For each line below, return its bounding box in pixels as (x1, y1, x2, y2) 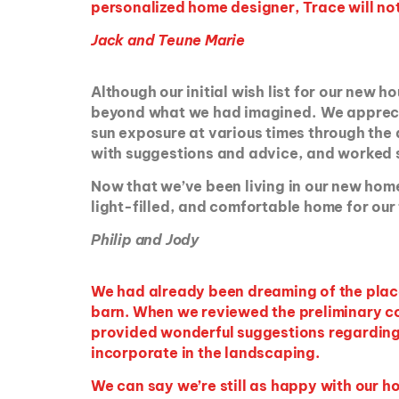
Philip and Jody (91, 231, 199, 249)
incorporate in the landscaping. (91, 343, 327, 362)
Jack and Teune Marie (91, 31, 245, 50)
